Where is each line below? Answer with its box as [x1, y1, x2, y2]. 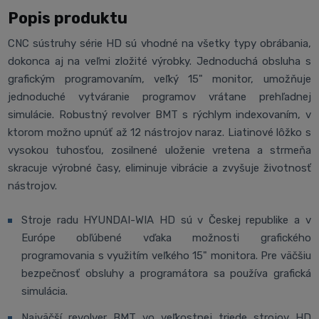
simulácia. [21, 284, 68, 298]
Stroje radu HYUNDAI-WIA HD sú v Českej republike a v [21, 213, 311, 226]
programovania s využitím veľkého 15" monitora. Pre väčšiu [21, 249, 311, 262]
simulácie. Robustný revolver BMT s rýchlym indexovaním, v [8, 108, 311, 121]
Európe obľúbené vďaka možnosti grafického [21, 231, 311, 244]
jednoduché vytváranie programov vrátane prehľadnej [8, 90, 311, 103]
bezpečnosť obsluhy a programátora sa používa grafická [21, 266, 311, 280]
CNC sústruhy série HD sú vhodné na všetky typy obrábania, [8, 37, 311, 50]
